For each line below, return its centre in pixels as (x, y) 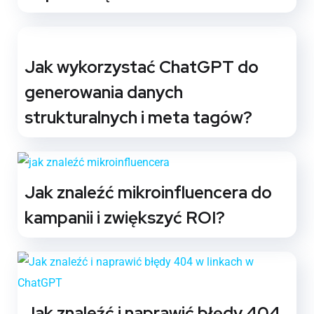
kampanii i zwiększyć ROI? (125, 217)
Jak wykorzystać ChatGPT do (142, 67)
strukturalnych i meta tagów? (138, 117)
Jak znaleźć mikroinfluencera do (148, 192)
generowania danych (104, 92)
